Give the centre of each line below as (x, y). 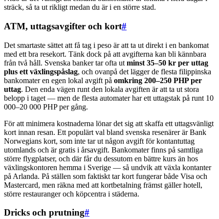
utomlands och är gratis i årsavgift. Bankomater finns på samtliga (103, 150)
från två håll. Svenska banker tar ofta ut (65, 63)
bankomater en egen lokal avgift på (59, 80)
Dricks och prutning (44, 213)
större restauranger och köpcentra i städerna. (72, 194)
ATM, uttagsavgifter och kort (63, 26)
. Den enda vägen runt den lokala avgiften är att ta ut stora (110, 89)
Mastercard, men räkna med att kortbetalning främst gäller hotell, (103, 185)
